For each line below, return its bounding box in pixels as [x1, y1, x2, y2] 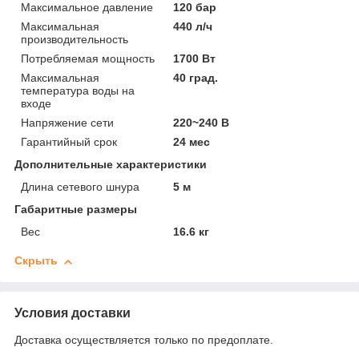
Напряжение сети [21, 116, 114, 130]
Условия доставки [14, 306, 131, 321]
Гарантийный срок [21, 135, 117, 149]
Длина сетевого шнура [21, 180, 139, 194]
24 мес [173, 135, 211, 149]
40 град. [173, 71, 219, 85]
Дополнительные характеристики [14, 158, 207, 171]
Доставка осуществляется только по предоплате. [14, 333, 273, 347]
